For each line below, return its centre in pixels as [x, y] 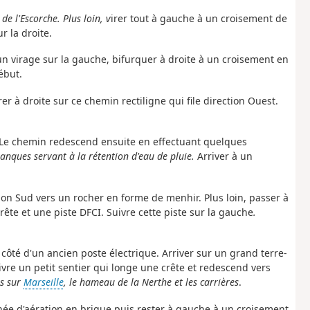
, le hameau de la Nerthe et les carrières [151, 282]
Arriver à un [225, 156]
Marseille [43, 282]
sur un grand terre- [241, 253]
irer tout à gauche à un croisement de [199, 18]
